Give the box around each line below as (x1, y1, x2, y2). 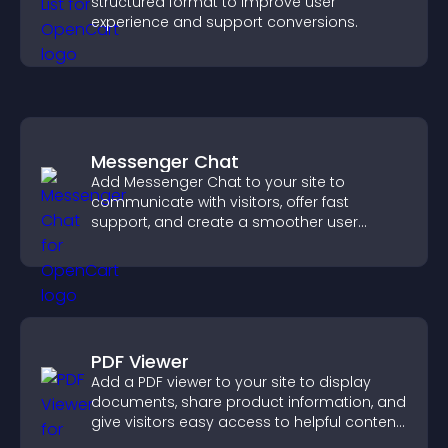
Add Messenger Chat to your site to (91, 172, 345, 192)
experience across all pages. (91, 232, 297, 252)
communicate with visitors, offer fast (91, 192, 349, 212)
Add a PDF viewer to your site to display (91, 372, 371, 392)
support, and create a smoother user (91, 212, 358, 232)
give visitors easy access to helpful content (91, 412, 401, 432)
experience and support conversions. (91, 12, 358, 32)
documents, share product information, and (91, 392, 406, 412)
